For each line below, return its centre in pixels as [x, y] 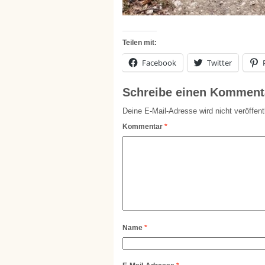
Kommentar [143, 127]
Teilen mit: [140, 43]
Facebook [159, 63]
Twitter [219, 63]
